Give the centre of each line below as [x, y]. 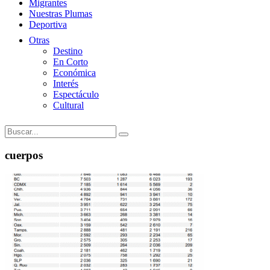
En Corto [71, 61]
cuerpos [24, 155]
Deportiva [48, 24]
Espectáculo [76, 94]
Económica [74, 72]
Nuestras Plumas [61, 13]
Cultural [68, 105]
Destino [68, 51]
